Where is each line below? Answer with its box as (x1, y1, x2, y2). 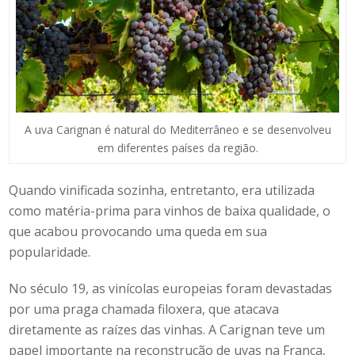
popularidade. (9, 242, 91, 261)
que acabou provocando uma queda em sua (9, 222, 268, 240)
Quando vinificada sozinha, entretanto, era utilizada (9, 181, 315, 199)
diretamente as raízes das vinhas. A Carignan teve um (9, 320, 326, 338)
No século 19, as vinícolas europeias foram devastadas (9, 279, 333, 297)
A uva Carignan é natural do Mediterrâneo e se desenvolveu (24, 121, 331, 137)
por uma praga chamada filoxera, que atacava (9, 300, 280, 318)
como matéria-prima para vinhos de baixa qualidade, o (9, 201, 331, 219)
